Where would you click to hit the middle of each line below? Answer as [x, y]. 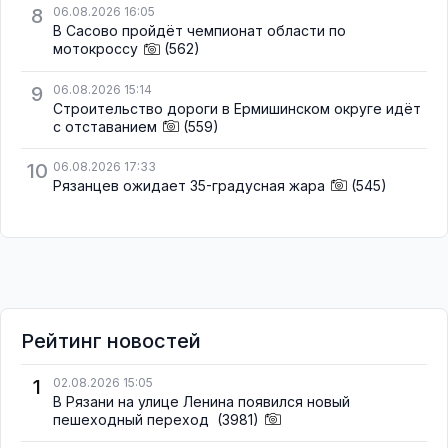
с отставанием [105, 126]
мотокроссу [95, 49]
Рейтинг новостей [111, 340]
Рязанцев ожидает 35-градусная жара [189, 185]
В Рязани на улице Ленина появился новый [201, 401]
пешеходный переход [133, 419]
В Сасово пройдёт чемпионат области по [199, 31]
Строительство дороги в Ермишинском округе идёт [237, 108]
